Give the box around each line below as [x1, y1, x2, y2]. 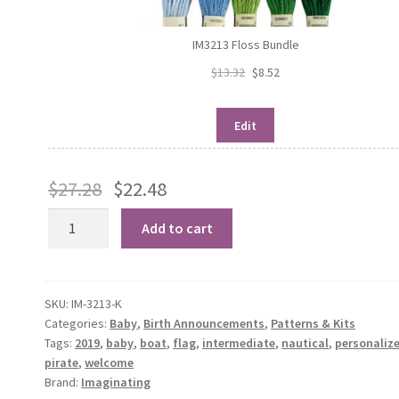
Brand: [45, 374, 82, 391]
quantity [47, 276, 100, 295]
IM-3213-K [71, 296, 123, 313]
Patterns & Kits [271, 315, 356, 332]
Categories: [45, 315, 110, 332]
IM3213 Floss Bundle [191, 37, 299, 53]
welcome [85, 354, 134, 371]
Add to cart [141, 219, 213, 238]
